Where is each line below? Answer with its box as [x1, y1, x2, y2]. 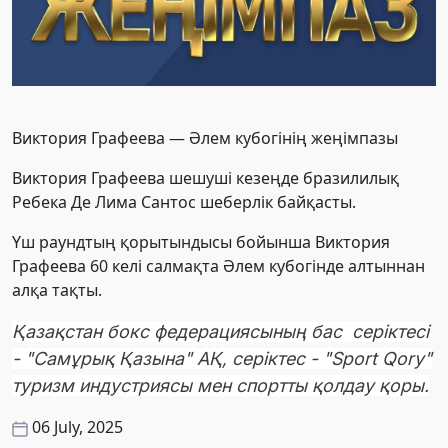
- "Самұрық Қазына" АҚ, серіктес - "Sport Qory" [12, 348, 432, 370]
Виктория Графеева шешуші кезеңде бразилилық [12, 167, 399, 190]
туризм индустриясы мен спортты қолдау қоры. [12, 375, 429, 397]
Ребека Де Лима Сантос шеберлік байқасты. [12, 191, 356, 214]
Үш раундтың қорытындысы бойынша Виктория [12, 231, 390, 254]
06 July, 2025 [32, 416, 123, 439]
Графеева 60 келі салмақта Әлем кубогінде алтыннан [12, 255, 425, 278]
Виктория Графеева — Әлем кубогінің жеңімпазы [12, 127, 398, 150]
